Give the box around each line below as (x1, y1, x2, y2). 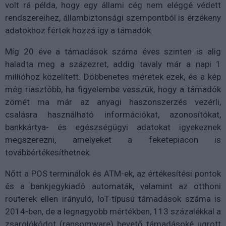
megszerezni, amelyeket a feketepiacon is (5, 134, 221, 145)
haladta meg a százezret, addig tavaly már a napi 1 (5, 59, 221, 69)
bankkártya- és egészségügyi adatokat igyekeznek (5, 122, 221, 132)
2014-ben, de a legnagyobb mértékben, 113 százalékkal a (5, 206, 221, 216)
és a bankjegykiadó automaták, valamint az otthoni (5, 181, 221, 191)
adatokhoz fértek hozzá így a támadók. (5, 25, 153, 35)
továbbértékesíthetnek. (5, 147, 91, 157)
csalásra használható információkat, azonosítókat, (5, 109, 221, 120)
